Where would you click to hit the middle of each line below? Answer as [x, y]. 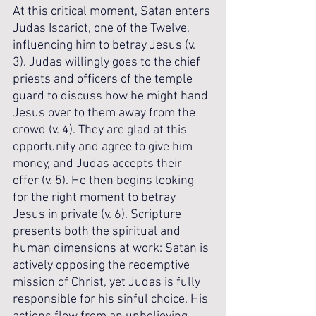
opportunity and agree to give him [104, 147]
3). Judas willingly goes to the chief [108, 62]
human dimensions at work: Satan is [112, 249]
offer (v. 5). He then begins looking [105, 181]
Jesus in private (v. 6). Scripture [98, 215]
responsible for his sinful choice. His [112, 299]
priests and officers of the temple [104, 79]
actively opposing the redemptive [103, 266]
